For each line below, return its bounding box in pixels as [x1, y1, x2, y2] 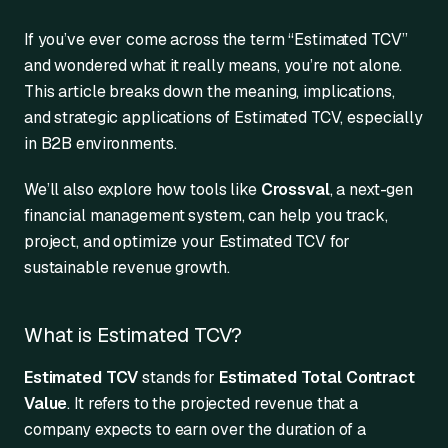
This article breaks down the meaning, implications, [24, 80, 395, 102]
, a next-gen [329, 178, 414, 200]
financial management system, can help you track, [24, 204, 388, 226]
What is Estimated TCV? [24, 321, 243, 348]
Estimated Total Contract [218, 366, 415, 388]
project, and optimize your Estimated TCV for [24, 230, 351, 252]
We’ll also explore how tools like [24, 178, 261, 200]
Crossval [260, 178, 330, 200]
